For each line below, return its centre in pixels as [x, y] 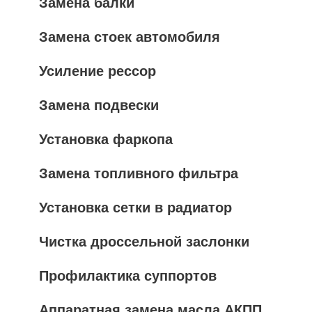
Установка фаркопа [106, 139]
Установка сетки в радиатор [135, 208]
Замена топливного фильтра [139, 173]
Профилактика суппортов [128, 276]
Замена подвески [99, 105]
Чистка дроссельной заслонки [144, 242]
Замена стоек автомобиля [130, 37]
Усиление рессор [97, 71]
